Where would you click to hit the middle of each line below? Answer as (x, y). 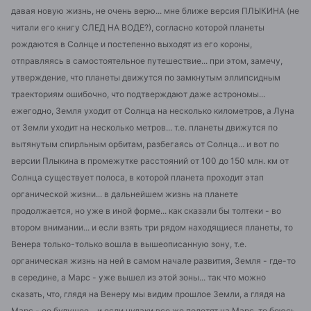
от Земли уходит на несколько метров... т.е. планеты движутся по (144, 128)
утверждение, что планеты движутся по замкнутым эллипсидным (146, 78)
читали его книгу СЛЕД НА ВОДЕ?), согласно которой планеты (138, 28)
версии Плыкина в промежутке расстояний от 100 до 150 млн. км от (150, 161)
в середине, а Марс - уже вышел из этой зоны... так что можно (138, 278)
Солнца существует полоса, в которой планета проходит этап (137, 178)
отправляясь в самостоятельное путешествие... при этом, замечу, (147, 61)
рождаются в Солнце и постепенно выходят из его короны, (132, 44)
